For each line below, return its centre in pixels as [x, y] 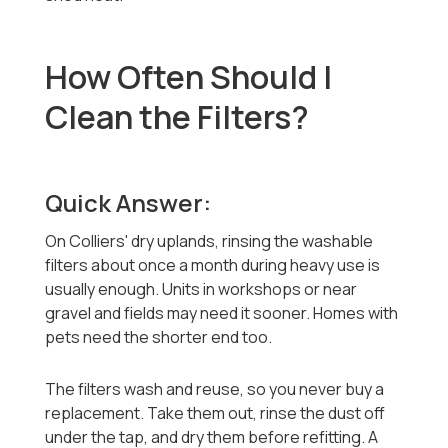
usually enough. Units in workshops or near [201, 289]
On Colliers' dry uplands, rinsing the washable [209, 241]
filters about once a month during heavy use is [213, 265]
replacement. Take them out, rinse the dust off [215, 413]
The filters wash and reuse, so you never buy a [215, 389]
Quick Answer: [128, 203]
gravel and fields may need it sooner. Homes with [222, 313]
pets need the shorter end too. [159, 337]
